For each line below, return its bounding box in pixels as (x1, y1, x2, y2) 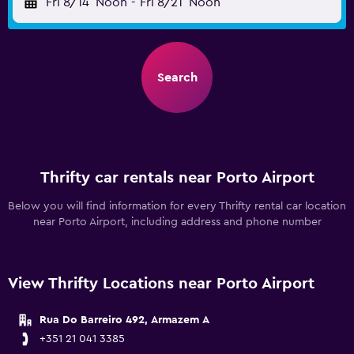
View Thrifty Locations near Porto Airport (8, 276, 314, 292)
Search (156, 71, 198, 84)
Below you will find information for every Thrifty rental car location (8, 201, 346, 212)
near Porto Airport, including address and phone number (32, 217, 322, 228)
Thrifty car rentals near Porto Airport (40, 170, 314, 186)
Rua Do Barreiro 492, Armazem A (40, 314, 209, 326)
